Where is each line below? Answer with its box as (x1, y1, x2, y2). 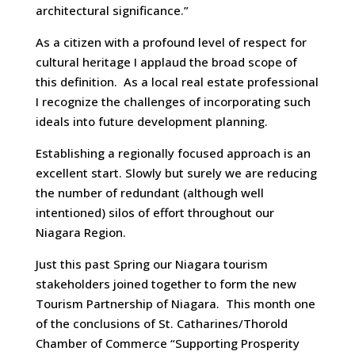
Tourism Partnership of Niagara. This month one (35, 296, 315, 311)
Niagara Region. (35, 224, 126, 240)
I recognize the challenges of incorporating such (35, 94, 311, 109)
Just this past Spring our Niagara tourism (35, 256, 268, 272)
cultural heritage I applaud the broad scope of (35, 54, 297, 70)
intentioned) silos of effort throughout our (35, 204, 274, 220)
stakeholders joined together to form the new (35, 276, 296, 292)
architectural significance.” (35, 2, 189, 18)
